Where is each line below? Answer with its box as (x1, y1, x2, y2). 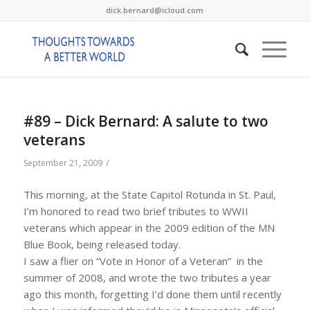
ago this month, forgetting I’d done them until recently (23, 286, 282, 301)
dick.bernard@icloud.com (106, 5, 204, 15)
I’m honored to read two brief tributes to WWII (23, 203, 248, 218)
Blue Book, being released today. (23, 237, 181, 251)
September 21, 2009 (23, 157, 102, 169)
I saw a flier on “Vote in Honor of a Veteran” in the (23, 253, 263, 268)
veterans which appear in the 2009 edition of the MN (23, 220, 275, 235)
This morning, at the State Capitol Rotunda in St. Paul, (23, 187, 276, 201)
